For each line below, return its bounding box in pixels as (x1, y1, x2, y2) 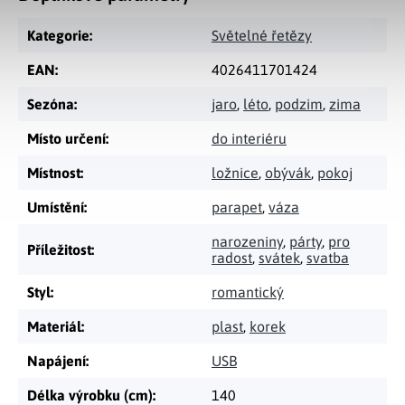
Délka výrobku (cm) (27, 387, 153, 403)
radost (212, 250, 252, 266)
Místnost (27, 165, 80, 181)
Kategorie (27, 27, 89, 43)
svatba (306, 250, 349, 266)
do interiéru (212, 130, 287, 146)
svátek (259, 250, 300, 266)
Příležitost (27, 241, 91, 258)
